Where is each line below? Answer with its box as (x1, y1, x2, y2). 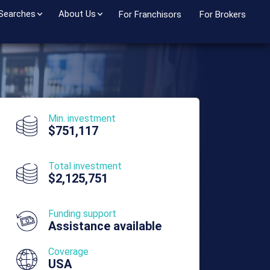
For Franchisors (119, 9, 181, 20)
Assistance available (48, 219, 162, 233)
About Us (58, 8, 96, 19)
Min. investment (48, 113, 116, 124)
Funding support (48, 208, 116, 219)
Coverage (48, 246, 89, 257)
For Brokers (199, 9, 246, 20)
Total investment (48, 160, 122, 172)
